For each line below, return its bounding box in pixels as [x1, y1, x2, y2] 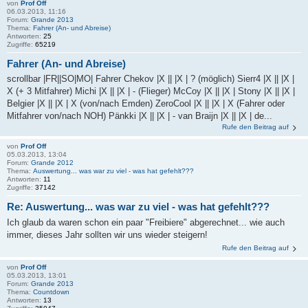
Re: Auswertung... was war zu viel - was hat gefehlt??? [7, 201, 269, 213]
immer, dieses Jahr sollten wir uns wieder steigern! [7, 229, 208, 240]
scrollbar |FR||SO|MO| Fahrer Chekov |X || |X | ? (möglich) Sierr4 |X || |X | [7, 74, 294, 85]
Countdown [33, 287, 69, 296]
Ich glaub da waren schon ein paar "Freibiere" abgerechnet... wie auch [7, 217, 285, 228]
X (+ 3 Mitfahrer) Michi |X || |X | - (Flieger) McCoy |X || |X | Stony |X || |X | [7, 86, 295, 97]
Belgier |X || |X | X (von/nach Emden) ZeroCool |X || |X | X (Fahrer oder [7, 98, 285, 109]
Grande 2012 [31, 159, 74, 167]
